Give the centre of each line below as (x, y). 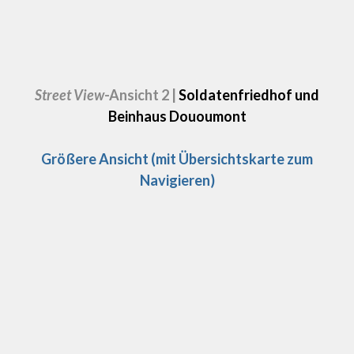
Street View (70, 95)
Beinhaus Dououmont (177, 117)
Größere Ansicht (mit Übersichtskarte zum (177, 159)
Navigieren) (177, 181)
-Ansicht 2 (138, 95)
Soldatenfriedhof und (248, 95)
